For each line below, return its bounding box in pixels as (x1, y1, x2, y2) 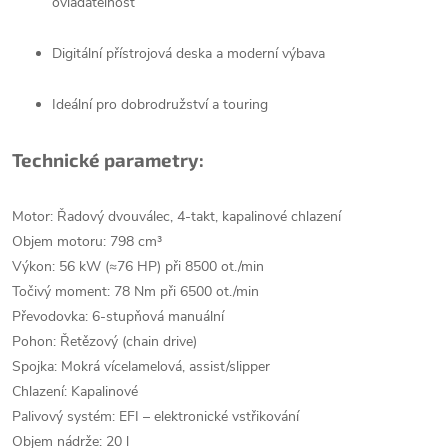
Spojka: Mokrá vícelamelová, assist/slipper (12, 357, 270, 376)
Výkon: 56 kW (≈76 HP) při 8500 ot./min (12, 257, 264, 276)
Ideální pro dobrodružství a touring (52, 95, 268, 114)
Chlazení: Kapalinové (12, 382, 138, 401)
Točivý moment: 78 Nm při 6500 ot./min (12, 282, 259, 301)
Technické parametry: (12, 148, 208, 171)
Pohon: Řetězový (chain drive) (12, 332, 197, 351)
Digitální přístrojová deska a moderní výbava (52, 44, 325, 63)
